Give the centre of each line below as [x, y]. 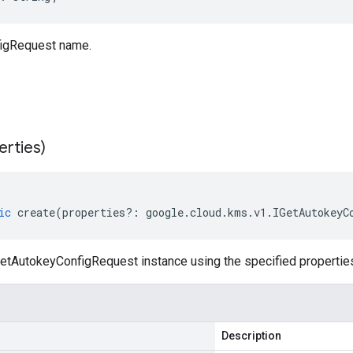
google [165, 212]
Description [251, 336]
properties [94, 212]
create [36, 212]
